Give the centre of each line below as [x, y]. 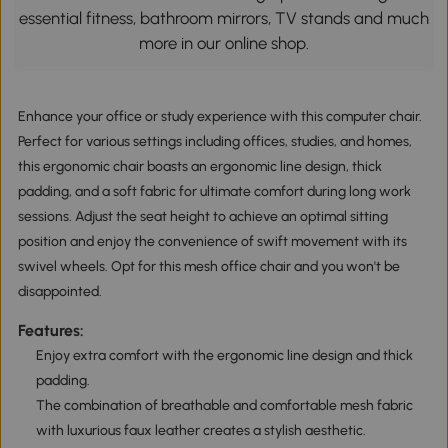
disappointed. [59, 292]
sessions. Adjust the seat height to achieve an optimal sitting [202, 217]
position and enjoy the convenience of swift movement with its [212, 242]
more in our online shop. [224, 43]
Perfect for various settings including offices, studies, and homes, [214, 142]
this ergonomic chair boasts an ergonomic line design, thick [199, 167]
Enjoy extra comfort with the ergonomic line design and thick [224, 356]
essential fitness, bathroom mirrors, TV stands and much [224, 18]
